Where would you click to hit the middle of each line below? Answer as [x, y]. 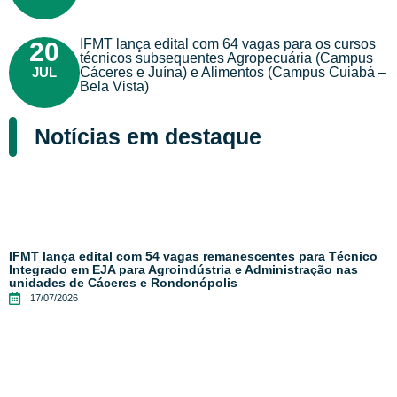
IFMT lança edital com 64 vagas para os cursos [228, 44]
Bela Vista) [114, 87]
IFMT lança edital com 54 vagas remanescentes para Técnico [193, 257]
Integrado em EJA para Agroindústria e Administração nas [183, 270]
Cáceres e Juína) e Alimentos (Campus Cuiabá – [233, 73]
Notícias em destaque [148, 137]
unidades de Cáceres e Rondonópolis [123, 283]
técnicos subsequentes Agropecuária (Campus [226, 58]
